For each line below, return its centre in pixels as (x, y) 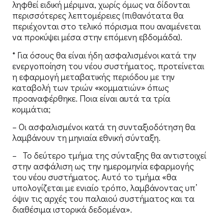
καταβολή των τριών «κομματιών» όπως (91, 87)
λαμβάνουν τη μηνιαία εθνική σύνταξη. (86, 138)
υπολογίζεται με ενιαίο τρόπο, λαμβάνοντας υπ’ (105, 188)
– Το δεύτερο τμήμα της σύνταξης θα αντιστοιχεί (109, 155)
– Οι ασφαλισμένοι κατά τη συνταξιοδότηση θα (104, 127)
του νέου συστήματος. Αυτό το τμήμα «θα (95, 177)
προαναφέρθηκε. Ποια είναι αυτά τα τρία (91, 98)
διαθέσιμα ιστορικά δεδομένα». (72, 209)
